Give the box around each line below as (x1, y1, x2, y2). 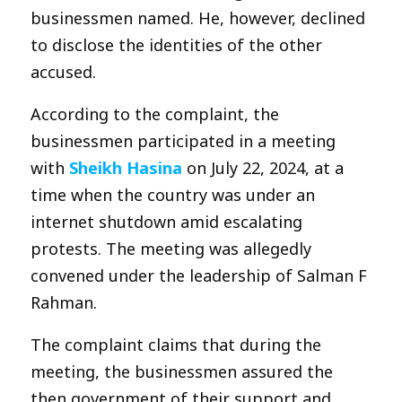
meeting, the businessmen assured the (31, 360, 333, 382)
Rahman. (31, 291, 97, 313)
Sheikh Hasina (69, 156, 182, 179)
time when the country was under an (31, 183, 315, 205)
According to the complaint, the (31, 102, 279, 125)
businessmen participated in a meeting (31, 129, 336, 152)
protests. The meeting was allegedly (31, 237, 311, 259)
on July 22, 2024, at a (182, 156, 344, 179)
